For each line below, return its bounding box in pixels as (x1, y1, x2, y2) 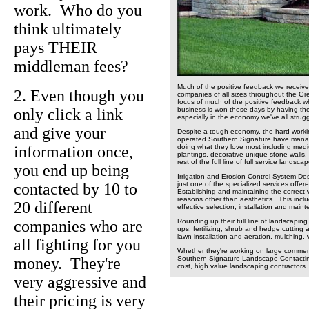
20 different (14, 199, 92, 217)
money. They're (14, 255, 121, 273)
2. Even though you (14, 87, 144, 106)
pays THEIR (14, 39, 97, 57)
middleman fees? (14, 57, 128, 76)
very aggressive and (14, 273, 146, 292)
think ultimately (14, 20, 121, 39)
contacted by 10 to (14, 180, 137, 199)
